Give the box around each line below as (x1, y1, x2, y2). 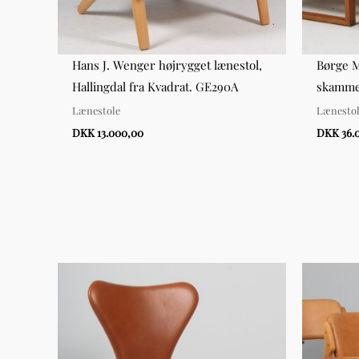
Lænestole (72, 103, 120, 117)
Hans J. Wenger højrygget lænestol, (72, 57, 262, 74)
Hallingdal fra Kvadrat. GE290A (72, 79, 238, 95)
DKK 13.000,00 (72, 125, 143, 140)
